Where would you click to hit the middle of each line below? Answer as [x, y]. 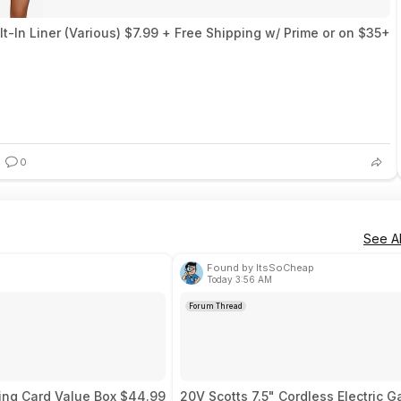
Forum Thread [216, 306]
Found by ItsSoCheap [260, 268]
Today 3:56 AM [239, 279]
